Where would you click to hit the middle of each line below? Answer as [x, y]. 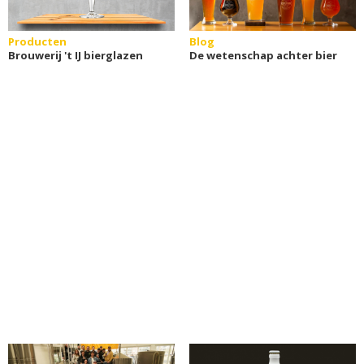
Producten [37, 41]
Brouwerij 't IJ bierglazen [76, 55]
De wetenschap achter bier [263, 55]
